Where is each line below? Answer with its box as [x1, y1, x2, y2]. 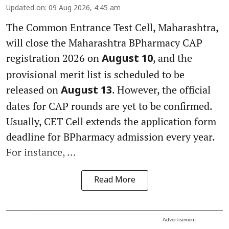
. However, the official [112, 82, 211, 97]
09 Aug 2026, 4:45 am [49, 4, 121, 13]
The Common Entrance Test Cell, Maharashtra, [6, 20, 218, 34]
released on [6, 82, 61, 97]
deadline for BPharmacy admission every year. [6, 129, 215, 144]
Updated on [6, 4, 45, 13]
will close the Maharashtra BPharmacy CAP [6, 35, 202, 50]
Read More [94, 175, 135, 186]
